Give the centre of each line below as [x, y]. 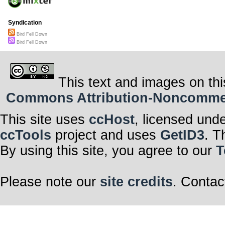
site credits [136, 182]
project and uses [106, 135]
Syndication [25, 23]
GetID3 [182, 135]
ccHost [112, 119]
